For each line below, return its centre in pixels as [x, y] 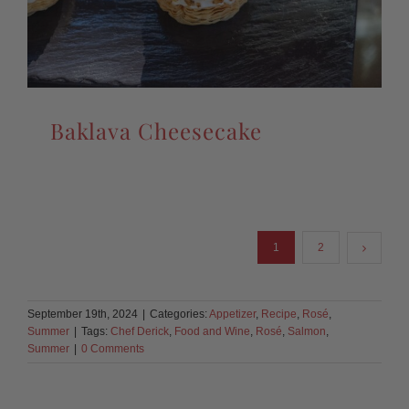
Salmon [307, 332]
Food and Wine [212, 332]
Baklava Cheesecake [156, 131]
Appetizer [232, 315]
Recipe [279, 315]
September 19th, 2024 [83, 315]
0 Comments [113, 349]
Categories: [179, 315]
